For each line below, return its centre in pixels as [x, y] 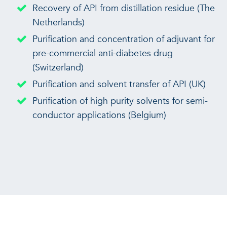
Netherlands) [59, 22]
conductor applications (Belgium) [99, 115]
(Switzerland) [58, 67]
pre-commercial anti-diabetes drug [103, 53]
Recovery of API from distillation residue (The [124, 8]
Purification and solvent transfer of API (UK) [119, 84]
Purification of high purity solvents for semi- [120, 101]
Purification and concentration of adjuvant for [124, 39]
